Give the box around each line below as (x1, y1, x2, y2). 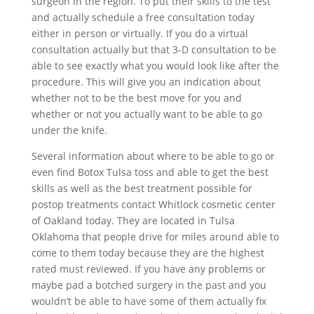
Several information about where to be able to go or (31, 149, 275, 163)
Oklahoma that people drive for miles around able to (31, 230, 279, 244)
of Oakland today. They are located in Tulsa (31, 214, 235, 228)
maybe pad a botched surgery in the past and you (31, 278, 266, 292)
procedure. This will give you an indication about (31, 75, 261, 89)
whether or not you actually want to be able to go (31, 107, 262, 121)
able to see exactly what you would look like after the (31, 59, 279, 73)
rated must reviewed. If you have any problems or (31, 262, 266, 276)
